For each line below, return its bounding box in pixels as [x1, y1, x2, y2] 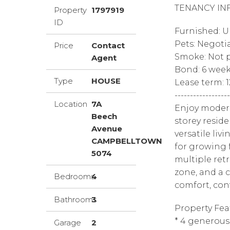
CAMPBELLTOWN [91, 136, 162, 146]
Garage [54, 218, 81, 227]
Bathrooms [54, 195, 97, 204]
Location [54, 99, 87, 109]
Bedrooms [54, 171, 94, 181]
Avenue [91, 124, 122, 133]
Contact [91, 41, 125, 50]
